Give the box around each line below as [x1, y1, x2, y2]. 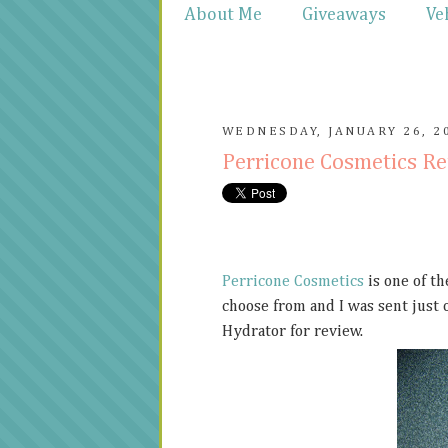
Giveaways [302, 6, 386, 24]
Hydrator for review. [222, 323, 367, 340]
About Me [184, 6, 262, 24]
